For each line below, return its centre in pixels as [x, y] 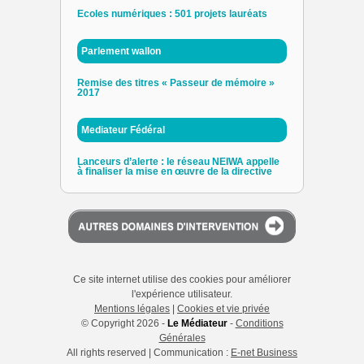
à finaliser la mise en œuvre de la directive [175, 171]
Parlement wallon [121, 51]
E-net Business [264, 353]
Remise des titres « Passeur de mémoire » [176, 83]
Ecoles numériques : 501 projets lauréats [172, 14]
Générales [182, 338]
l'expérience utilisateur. [182, 294]
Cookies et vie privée [223, 309]
